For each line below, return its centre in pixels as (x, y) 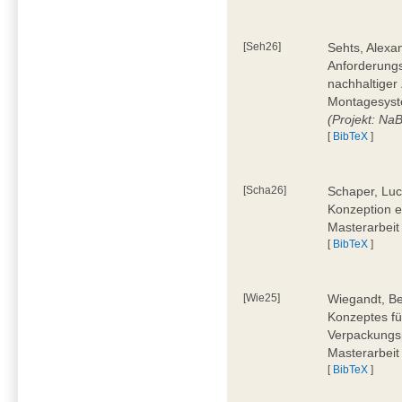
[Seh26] (262, 46)
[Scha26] (265, 190)
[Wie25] (262, 297)
